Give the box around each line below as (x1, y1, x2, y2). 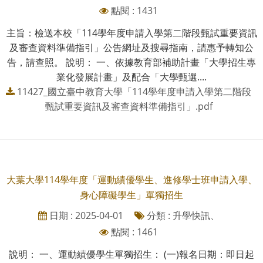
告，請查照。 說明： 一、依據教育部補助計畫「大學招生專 (7, 55, 256, 69)
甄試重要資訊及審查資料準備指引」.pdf (45, 99, 213, 113)
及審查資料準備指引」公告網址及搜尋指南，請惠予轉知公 (9, 41, 254, 54)
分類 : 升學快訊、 (144, 208, 220, 222)
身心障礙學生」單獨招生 (80, 188, 183, 201)
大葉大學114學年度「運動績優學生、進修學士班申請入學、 (6, 173, 257, 186)
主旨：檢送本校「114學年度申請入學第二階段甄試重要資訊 (6, 26, 257, 39)
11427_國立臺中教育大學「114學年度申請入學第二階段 (17, 85, 251, 98)
